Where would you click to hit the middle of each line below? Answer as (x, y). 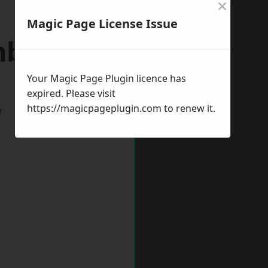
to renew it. (188, 108)
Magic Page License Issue (102, 24)
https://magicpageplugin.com (94, 108)
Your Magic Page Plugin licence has (106, 78)
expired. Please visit (71, 93)
